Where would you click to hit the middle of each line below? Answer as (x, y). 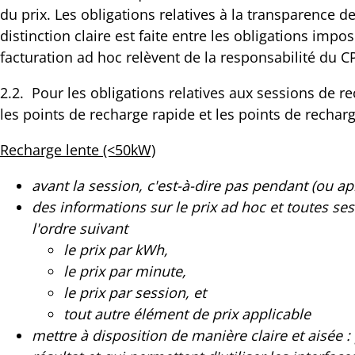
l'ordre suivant (80, 228)
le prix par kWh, (116, 249)
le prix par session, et (135, 292)
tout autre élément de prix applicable (187, 313)
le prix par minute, (125, 271)
